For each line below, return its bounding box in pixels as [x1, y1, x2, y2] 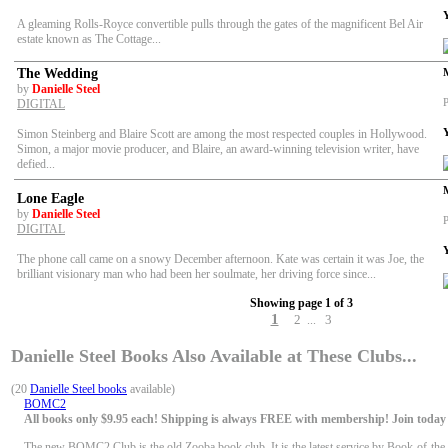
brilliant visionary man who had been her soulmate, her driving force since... [17, 267, 376, 282]
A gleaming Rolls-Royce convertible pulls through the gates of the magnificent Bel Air [17, 17, 423, 32]
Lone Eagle [17, 190, 84, 207]
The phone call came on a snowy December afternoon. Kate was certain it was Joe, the [17, 252, 424, 267]
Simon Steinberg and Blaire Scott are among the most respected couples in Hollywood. [17, 127, 427, 142]
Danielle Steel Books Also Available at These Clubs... [11, 345, 417, 366]
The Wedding [17, 65, 98, 82]
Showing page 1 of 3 [249, 296, 353, 311]
